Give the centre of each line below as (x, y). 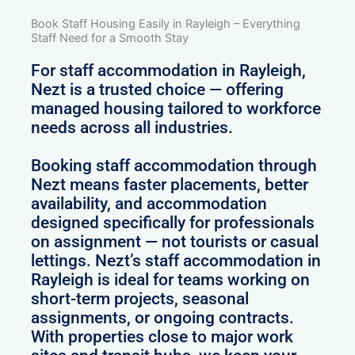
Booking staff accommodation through (174, 166)
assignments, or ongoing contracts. (163, 318)
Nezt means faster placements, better (170, 185)
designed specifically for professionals (173, 223)
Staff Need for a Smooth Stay (110, 38)
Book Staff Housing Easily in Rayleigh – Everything (166, 24)
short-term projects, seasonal (140, 299)
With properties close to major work (162, 337)
